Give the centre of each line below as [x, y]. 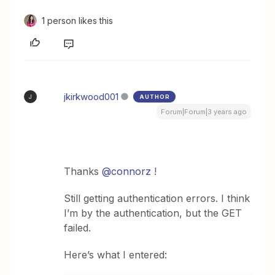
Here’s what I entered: [116, 255]
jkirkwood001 [91, 97]
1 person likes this [78, 21]
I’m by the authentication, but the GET [153, 213]
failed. [78, 228]
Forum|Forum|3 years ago [203, 112]
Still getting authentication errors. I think [157, 199]
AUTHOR [155, 97]
